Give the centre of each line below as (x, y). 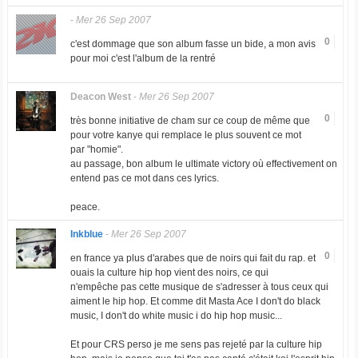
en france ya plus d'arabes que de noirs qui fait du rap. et (193, 258)
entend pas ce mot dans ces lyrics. (144, 178)
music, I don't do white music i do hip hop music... (176, 316)
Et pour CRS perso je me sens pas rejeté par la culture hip (196, 344)
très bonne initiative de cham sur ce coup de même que (190, 121)
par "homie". (96, 149)
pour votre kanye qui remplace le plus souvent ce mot (185, 135)
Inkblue (86, 234)
